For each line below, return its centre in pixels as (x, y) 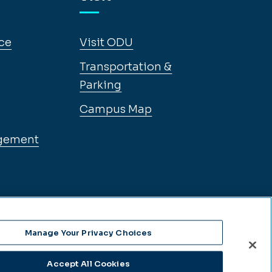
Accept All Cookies (88, 263)
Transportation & (126, 67)
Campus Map (116, 109)
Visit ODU (107, 42)
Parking (101, 85)
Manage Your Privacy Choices (88, 232)
